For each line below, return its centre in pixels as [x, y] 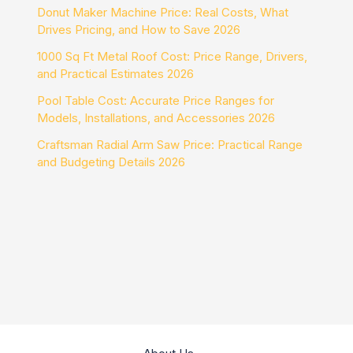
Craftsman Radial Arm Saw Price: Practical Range [170, 145]
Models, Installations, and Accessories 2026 [156, 118]
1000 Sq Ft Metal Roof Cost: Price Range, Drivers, [173, 57]
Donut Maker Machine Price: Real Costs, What [163, 13]
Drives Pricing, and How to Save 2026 [139, 30]
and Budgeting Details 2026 [111, 162]
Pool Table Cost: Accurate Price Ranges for [156, 101]
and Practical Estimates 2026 [116, 74]
